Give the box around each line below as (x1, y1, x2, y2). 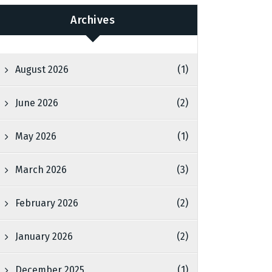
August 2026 (15, 64, 69, 75)
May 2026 (15, 131, 57, 142)
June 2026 (15, 97, 59, 109)
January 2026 (15, 231, 73, 242)
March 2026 (15, 164, 67, 175)
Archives (70, 13, 115, 27)
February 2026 (15, 197, 79, 209)
